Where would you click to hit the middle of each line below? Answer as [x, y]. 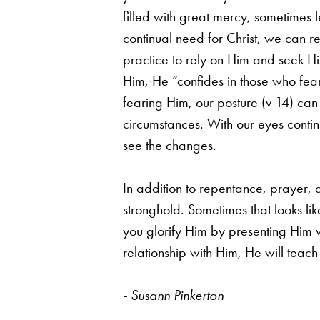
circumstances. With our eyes [205, 123]
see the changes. [170, 145]
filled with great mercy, [189, 16]
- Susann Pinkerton [173, 295]
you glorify [154, 230]
